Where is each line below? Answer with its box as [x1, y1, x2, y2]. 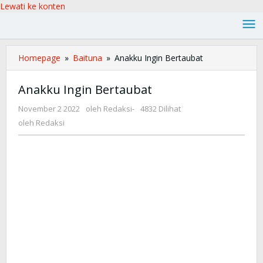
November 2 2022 [18, 103, 80, 114]
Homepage [18, 52, 60, 63]
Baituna [73, 52, 102, 63]
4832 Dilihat [140, 103, 181, 114]
